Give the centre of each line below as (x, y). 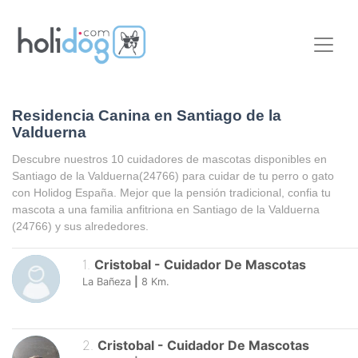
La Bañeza (107, 281)
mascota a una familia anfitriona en (102, 209)
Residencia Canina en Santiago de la (147, 116)
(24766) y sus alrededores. (80, 226)
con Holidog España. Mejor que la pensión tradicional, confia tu (171, 192)
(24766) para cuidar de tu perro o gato (237, 175)
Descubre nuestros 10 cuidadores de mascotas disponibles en (169, 159)
